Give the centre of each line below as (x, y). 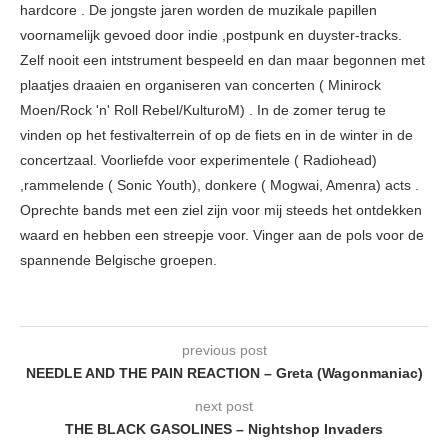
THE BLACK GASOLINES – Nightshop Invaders (224, 429)
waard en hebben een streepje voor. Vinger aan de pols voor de (222, 235)
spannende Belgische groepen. (118, 260)
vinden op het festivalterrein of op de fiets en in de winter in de (216, 135)
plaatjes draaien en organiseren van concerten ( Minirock (200, 85)
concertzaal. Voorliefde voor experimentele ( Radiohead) (198, 160)
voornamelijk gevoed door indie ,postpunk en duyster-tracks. (211, 35)
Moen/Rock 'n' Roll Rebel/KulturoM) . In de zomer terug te (203, 110)
